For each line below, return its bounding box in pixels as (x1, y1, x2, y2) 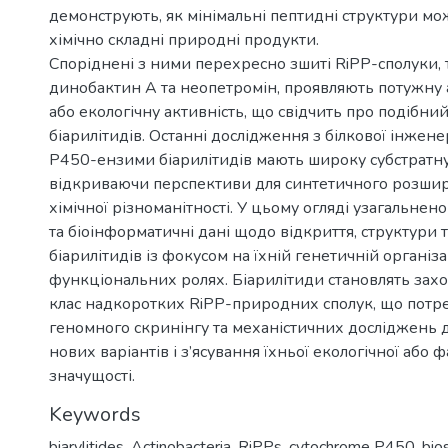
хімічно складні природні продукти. (49, 28, 319, 51)
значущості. (49, 364, 135, 387)
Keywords (49, 400, 141, 428)
